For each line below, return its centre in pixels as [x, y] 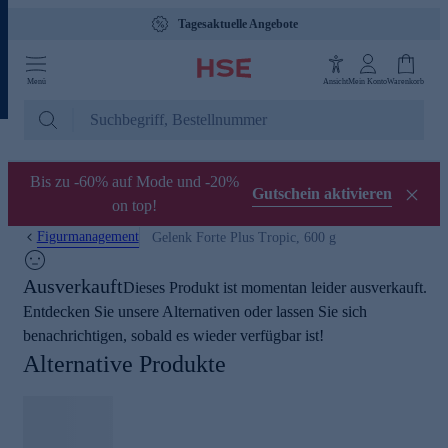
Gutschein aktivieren [322, 193]
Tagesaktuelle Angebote [238, 24]
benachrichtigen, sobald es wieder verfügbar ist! [173, 335]
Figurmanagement [87, 236]
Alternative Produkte [124, 364]
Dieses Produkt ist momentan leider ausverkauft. [275, 287]
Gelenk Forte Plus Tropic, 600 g [243, 237]
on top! [134, 205]
